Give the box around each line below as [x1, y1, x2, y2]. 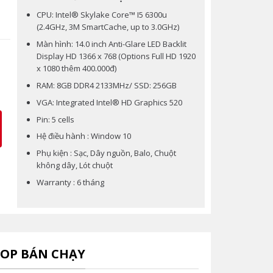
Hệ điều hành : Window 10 [36, 130, 131, 142]
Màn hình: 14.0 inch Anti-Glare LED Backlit [36, 38, 186, 50]
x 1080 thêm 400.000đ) [36, 63, 116, 74]
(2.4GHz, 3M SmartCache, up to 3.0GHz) [36, 21, 179, 33]
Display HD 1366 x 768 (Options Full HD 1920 [36, 51, 196, 62]
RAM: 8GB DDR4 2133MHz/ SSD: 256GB [36, 79, 177, 91]
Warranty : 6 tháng [36, 176, 104, 188]
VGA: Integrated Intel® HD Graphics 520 [36, 96, 182, 108]
